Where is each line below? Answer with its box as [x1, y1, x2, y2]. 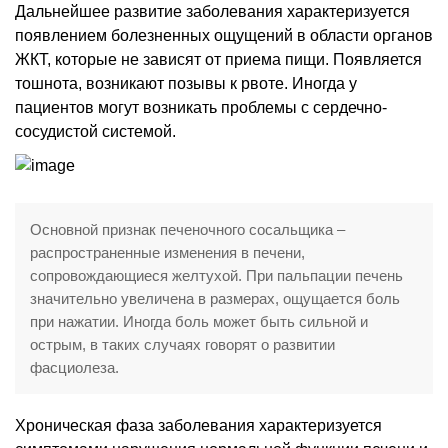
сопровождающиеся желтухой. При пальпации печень [30, 266, 403, 284]
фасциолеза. [30, 358, 119, 376]
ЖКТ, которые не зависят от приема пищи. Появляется [15, 50, 422, 68]
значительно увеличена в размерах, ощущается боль [30, 289, 400, 307]
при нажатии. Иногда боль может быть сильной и [30, 312, 368, 330]
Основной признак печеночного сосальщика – [30, 220, 345, 238]
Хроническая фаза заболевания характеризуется [15, 416, 382, 434]
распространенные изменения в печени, [30, 243, 305, 261]
